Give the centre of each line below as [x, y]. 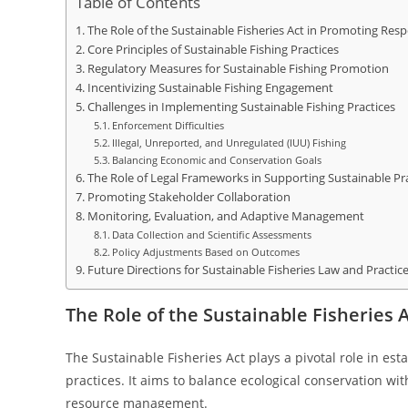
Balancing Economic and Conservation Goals [217, 160]
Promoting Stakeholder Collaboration [189, 197]
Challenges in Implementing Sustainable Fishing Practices [241, 107]
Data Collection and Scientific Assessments [212, 235]
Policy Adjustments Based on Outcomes [206, 252]
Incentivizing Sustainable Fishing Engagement [210, 88]
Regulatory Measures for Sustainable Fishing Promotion [238, 69]
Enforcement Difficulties [168, 125]
